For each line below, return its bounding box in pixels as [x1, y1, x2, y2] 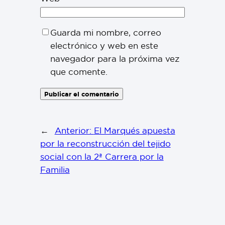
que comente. [50, 66, 107, 77]
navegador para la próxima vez [50, 53, 179, 64]
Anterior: [54, 125, 94, 136]
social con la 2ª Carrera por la [40, 151, 164, 162]
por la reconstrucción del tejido [40, 138, 171, 149]
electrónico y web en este [50, 40, 158, 51]
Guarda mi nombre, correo [50, 27, 161, 38]
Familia [40, 164, 70, 175]
